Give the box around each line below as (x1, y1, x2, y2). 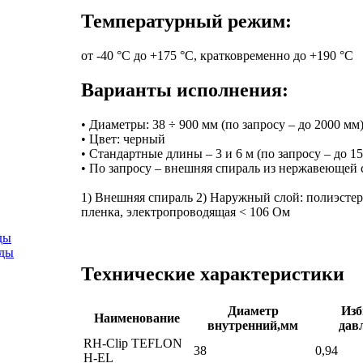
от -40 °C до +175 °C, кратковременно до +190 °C (81, 49, 353, 63)
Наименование (94, 310, 180, 325)
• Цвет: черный (81, 132, 165, 147)
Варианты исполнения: (81, 79, 288, 101)
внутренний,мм (207, 318, 298, 332)
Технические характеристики (81, 263, 344, 285)
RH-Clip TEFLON (83, 335, 182, 350)
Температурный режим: (81, 11, 292, 32)
